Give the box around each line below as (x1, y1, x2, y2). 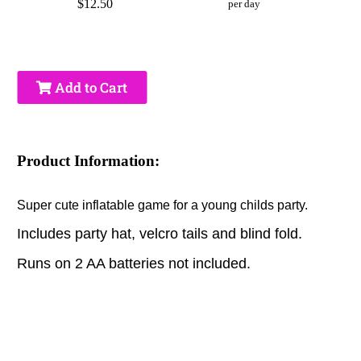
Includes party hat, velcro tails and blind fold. (17, 226, 311, 243)
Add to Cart (52, 77, 128, 97)
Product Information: (17, 151, 160, 169)
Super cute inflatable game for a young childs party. (17, 198, 312, 213)
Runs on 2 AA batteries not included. (17, 255, 251, 272)
